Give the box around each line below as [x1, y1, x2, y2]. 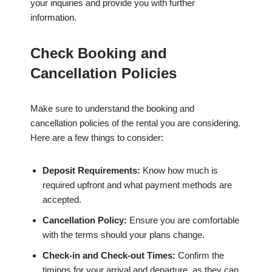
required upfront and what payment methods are [42, 180, 232, 191]
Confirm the [175, 250, 224, 261]
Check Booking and [30, 45, 167, 62]
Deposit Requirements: [42, 165, 140, 176]
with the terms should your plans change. [42, 229, 205, 240]
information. [30, 12, 76, 23]
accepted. [42, 194, 81, 205]
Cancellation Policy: [42, 215, 127, 226]
